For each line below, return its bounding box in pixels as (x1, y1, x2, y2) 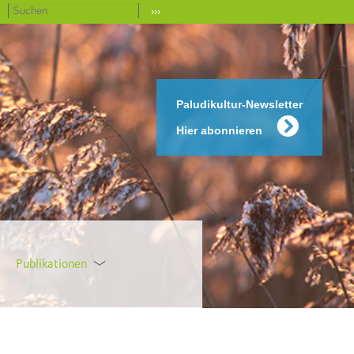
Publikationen (16, 256, 87, 271)
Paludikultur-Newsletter (176, 98, 303, 111)
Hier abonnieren (176, 124, 265, 137)
